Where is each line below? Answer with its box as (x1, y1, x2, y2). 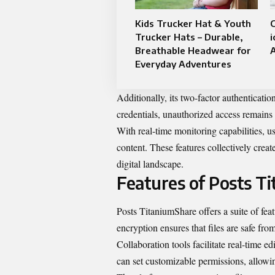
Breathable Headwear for (135, 45, 251, 56)
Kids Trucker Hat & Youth (135, 18, 251, 29)
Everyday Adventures (135, 58, 231, 70)
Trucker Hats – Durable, (135, 31, 243, 43)
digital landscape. (117, 157, 184, 171)
